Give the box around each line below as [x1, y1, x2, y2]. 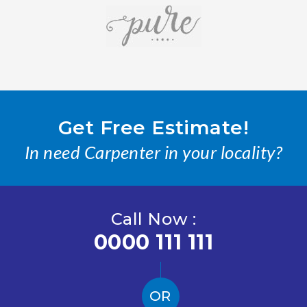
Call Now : [110, 209, 197, 230]
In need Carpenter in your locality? [24, 141, 283, 164]
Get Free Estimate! [58, 116, 249, 140]
